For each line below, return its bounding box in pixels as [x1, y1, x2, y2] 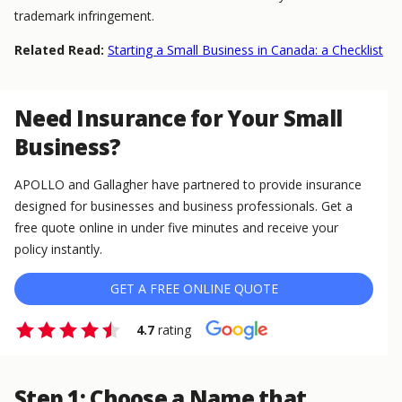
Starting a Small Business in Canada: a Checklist [108, 41, 383, 58]
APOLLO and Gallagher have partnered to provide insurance [14, 176, 362, 193]
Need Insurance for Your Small [14, 103, 343, 133]
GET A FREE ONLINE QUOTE [109, 280, 278, 297]
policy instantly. [14, 240, 102, 258]
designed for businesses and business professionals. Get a [14, 197, 353, 214]
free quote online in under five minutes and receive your [14, 219, 338, 236]
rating [154, 321, 191, 338]
